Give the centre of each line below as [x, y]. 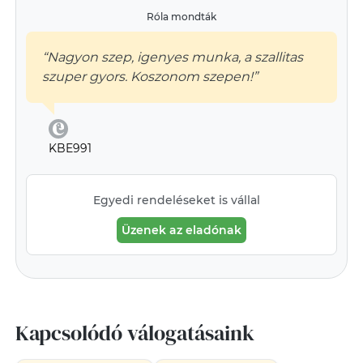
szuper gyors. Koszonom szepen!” [149, 77]
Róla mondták [181, 17]
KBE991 [70, 148]
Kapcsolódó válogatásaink [135, 333]
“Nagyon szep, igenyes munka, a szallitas [172, 57]
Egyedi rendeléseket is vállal [177, 200]
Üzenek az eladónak [181, 230]
